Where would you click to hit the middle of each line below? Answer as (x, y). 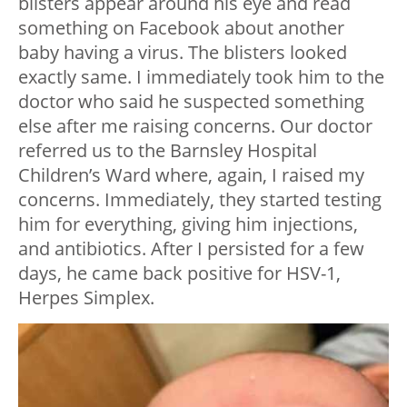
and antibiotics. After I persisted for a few (191, 248)
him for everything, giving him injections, (188, 224)
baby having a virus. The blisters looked (183, 52)
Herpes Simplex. (86, 298)
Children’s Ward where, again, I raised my (191, 175)
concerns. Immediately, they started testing (200, 199)
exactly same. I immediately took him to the (201, 77)
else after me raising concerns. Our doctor (195, 126)
